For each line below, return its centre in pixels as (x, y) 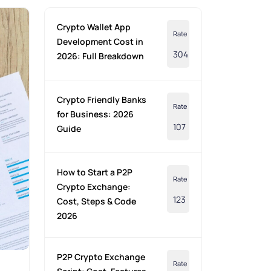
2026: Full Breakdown (100, 56)
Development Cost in (100, 42)
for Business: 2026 (95, 114)
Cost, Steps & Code (96, 201)
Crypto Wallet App (93, 27)
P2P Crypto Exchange (101, 257)
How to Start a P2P (94, 172)
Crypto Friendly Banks (101, 100)
